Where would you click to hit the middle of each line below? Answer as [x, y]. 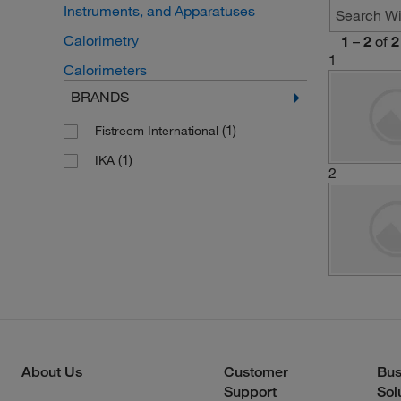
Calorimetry [101, 41]
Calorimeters [105, 70]
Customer [256, 372]
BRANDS [99, 97]
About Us [52, 372]
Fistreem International [158, 131]
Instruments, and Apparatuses [159, 11]
